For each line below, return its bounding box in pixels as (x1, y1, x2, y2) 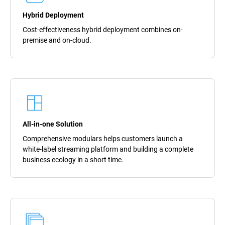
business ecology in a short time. (23, 155, 124, 164)
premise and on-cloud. (23, 36, 91, 44)
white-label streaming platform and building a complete (23, 145, 193, 153)
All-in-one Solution (23, 120, 83, 128)
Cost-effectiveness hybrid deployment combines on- (23, 25, 183, 34)
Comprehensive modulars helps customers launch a (23, 134, 183, 143)
